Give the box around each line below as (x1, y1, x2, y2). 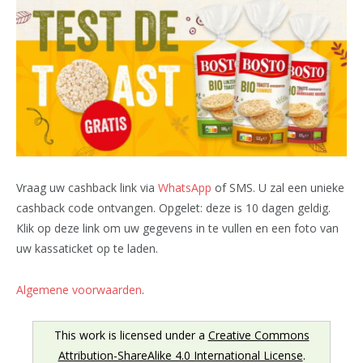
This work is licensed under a (53, 327, 208, 344)
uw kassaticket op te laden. (16, 241, 158, 257)
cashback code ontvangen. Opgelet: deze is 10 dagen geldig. (16, 200, 331, 216)
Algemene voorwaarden (16, 282, 142, 298)
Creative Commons (207, 327, 310, 344)
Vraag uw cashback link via (16, 180, 158, 196)
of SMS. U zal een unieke (211, 180, 344, 196)
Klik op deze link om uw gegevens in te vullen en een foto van (16, 220, 339, 237)
